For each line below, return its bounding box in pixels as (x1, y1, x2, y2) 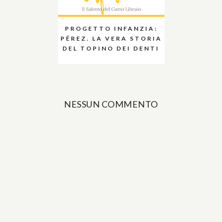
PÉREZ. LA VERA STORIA (60, 35, 162, 43)
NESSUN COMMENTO (64, 99, 158, 110)
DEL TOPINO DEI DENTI (62, 45, 160, 53)
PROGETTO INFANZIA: (64, 25, 158, 33)
